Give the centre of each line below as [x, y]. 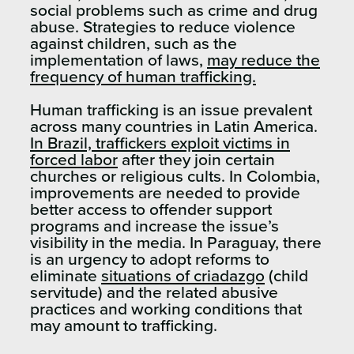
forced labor [74, 160]
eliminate [66, 276]
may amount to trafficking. [126, 326]
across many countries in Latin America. [174, 126]
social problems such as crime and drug [174, 10]
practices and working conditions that [166, 309]
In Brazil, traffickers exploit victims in [160, 143]
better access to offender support [151, 209]
